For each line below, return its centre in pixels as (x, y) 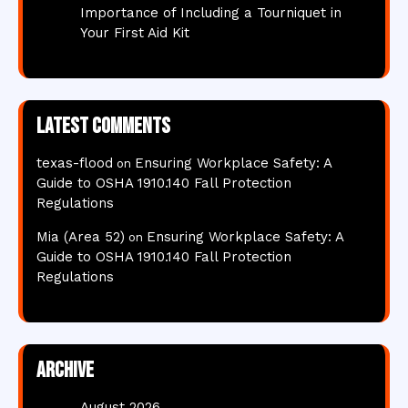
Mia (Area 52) (81, 237)
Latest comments (103, 126)
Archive (65, 370)
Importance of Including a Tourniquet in (211, 13)
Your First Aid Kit (135, 33)
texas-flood (75, 163)
